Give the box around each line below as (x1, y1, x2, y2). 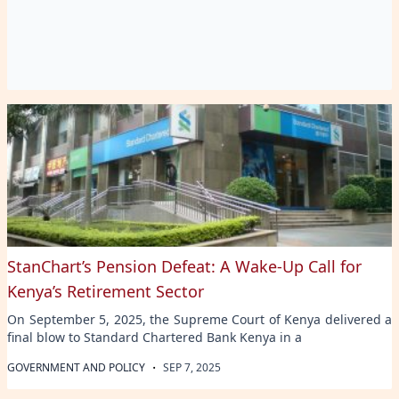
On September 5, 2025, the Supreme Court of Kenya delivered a (7, 310, 392, 328)
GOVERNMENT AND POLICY (7, 359, 145, 375)
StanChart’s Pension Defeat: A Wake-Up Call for (7, 255, 362, 277)
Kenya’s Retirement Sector (7, 280, 204, 302)
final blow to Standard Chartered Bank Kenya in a (7, 328, 302, 346)
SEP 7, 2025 (163, 359, 221, 375)
